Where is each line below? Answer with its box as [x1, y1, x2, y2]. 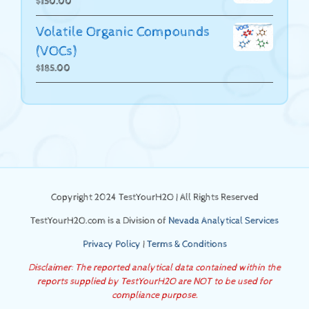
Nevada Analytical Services [168, 215, 279, 226]
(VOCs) [36, 43, 77, 59]
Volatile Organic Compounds [36, 23, 210, 40]
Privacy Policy [82, 238, 141, 250]
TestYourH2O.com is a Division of [30, 215, 168, 226]
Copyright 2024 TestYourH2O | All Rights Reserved [50, 191, 259, 203]
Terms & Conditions [146, 238, 227, 250]
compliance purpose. [111, 289, 198, 301]
